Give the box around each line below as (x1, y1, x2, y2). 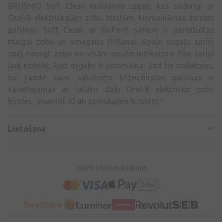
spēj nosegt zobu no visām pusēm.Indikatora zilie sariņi (8, 49, 214, 58)
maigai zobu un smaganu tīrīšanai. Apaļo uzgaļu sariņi (8, 37, 214, 47)
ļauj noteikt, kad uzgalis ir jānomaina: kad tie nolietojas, (8, 61, 214, 70)
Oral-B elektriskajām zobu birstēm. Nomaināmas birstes (8, 13, 214, 23)
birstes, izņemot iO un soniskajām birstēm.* (8, 97, 164, 106)
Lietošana (8, 124, 46, 134)
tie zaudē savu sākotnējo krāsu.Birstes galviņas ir (8, 73, 214, 82)
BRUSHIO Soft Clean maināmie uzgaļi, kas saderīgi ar (8, 1, 214, 11)
